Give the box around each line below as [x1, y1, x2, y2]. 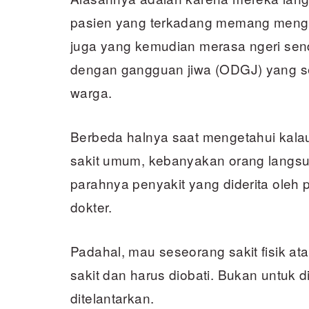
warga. [70, 83, 112, 101]
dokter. [70, 197, 112, 216]
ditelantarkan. [70, 288, 154, 307]
